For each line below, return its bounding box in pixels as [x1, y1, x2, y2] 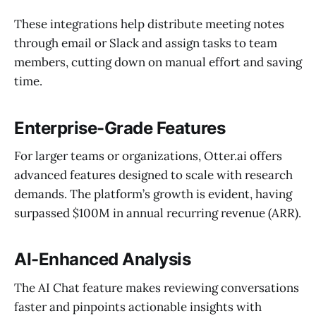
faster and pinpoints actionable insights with [14, 298, 262, 315]
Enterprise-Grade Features [14, 117, 226, 138]
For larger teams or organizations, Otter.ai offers [14, 148, 282, 164]
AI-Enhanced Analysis [14, 249, 191, 270]
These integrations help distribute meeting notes [14, 16, 284, 32]
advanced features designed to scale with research [14, 167, 293, 183]
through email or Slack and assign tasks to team [14, 35, 277, 51]
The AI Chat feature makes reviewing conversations [14, 279, 299, 296]
